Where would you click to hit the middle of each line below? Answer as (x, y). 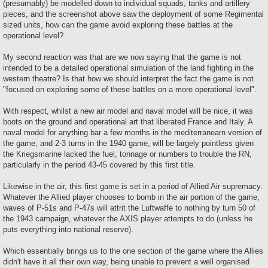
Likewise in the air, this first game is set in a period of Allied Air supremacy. (133, 186)
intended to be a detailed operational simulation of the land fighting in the (128, 68)
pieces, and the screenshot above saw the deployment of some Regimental (133, 14)
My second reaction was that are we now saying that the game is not (122, 57)
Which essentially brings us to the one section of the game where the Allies (133, 251)
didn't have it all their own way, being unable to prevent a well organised (126, 261)
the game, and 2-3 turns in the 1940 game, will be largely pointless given (128, 143)
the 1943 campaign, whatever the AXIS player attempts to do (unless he (128, 218)
